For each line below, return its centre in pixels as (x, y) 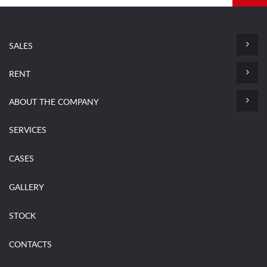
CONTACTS (30, 245)
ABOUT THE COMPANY (54, 103)
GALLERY (27, 188)
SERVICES (28, 131)
